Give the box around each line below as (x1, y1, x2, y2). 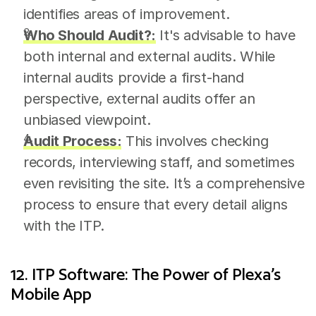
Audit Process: (23, 133, 122, 150)
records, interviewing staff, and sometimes (23, 154, 295, 171)
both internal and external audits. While (23, 48, 276, 65)
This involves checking (121, 133, 269, 150)
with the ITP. (23, 217, 104, 234)
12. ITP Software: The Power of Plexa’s (11, 265, 281, 284)
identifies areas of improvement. (23, 6, 230, 23)
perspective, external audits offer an (23, 90, 255, 107)
